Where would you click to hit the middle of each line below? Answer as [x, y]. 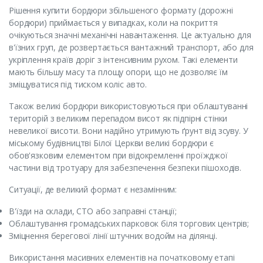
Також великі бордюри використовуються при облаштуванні [129, 106]
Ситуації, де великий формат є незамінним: [93, 189]
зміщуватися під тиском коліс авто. [78, 84]
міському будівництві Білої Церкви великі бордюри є [111, 143]
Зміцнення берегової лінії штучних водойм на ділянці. [113, 235]
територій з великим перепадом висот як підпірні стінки [118, 118]
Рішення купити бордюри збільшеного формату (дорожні [121, 10]
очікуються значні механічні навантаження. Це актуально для [130, 35]
